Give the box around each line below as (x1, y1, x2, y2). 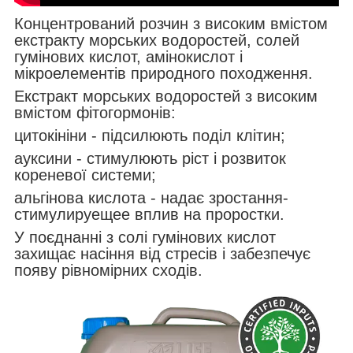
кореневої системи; (14, 165, 156, 184)
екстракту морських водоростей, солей (14, 31, 299, 49)
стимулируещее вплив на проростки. (14, 205, 284, 223)
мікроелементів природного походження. (14, 64, 313, 82)
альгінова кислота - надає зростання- (14, 188, 288, 206)
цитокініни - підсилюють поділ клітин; (14, 126, 285, 144)
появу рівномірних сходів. (14, 261, 203, 279)
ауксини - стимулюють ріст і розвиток (14, 149, 286, 167)
